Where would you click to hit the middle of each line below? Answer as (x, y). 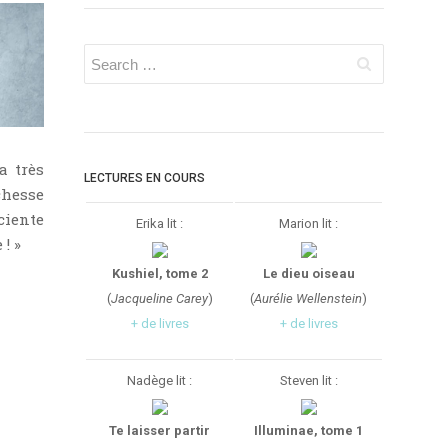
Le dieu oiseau (308, 273)
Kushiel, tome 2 (159, 273)
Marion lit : (308, 223)
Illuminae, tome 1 (308, 430)
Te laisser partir (159, 430)
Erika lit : (159, 223)
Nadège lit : (159, 380)
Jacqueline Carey (159, 298)
